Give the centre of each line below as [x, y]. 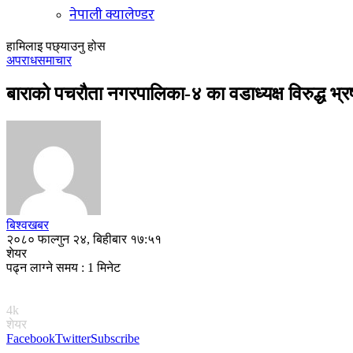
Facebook [31, 338]
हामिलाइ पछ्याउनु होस [56, 46]
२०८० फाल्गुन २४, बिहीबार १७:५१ [84, 239]
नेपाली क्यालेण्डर [112, 15]
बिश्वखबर [28, 225]
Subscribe [115, 338]
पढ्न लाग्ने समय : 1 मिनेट [63, 267]
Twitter [73, 338]
